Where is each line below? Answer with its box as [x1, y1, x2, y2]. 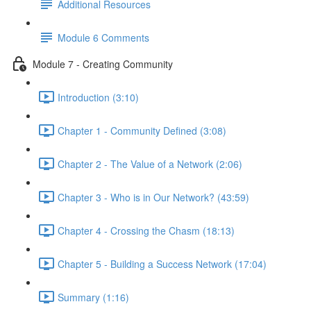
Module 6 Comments [58, 30, 149, 44]
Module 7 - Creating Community [33, 56, 173, 71]
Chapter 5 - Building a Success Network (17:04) [58, 256, 267, 271]
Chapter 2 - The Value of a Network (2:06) [58, 156, 242, 171]
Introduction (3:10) [58, 90, 139, 104]
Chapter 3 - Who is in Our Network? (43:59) [58, 190, 249, 204]
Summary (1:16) [58, 289, 129, 304]
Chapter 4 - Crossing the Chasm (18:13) [58, 223, 235, 237]
